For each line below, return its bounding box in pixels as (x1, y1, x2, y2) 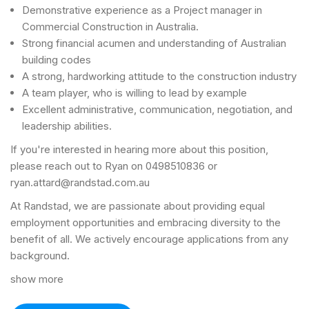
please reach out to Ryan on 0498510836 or (10, 159, 217, 172)
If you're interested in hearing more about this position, (10, 143, 268, 156)
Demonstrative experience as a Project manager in (22, 3, 262, 17)
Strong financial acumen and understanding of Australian (22, 37, 286, 50)
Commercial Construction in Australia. (22, 20, 199, 33)
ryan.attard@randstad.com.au (10, 176, 150, 189)
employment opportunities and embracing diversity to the (10, 216, 281, 229)
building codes (22, 53, 91, 66)
